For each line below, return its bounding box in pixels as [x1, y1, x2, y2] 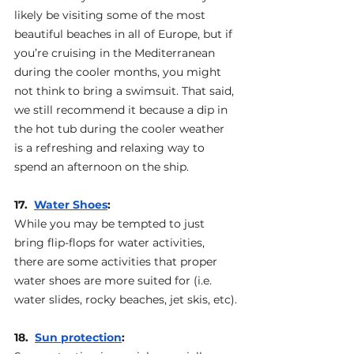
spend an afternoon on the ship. [14, 160, 189, 175]
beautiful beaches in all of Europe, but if [14, 27, 235, 42]
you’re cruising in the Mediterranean [14, 46, 218, 61]
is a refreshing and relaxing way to [14, 141, 208, 156]
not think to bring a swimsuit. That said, [14, 84, 237, 99]
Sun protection [35, 330, 122, 345]
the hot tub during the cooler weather [14, 122, 228, 137]
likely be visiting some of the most [14, 8, 209, 23]
